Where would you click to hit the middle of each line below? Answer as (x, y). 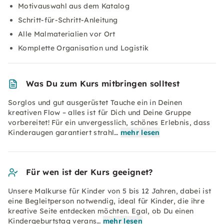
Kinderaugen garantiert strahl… (63, 132)
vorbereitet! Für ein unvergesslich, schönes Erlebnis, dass (109, 122)
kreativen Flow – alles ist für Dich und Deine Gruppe (100, 112)
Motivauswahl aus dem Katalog (74, 6)
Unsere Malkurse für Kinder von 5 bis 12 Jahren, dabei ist (110, 191)
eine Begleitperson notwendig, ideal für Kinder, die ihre (106, 201)
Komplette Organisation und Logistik (83, 48)
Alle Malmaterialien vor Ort (67, 34)
